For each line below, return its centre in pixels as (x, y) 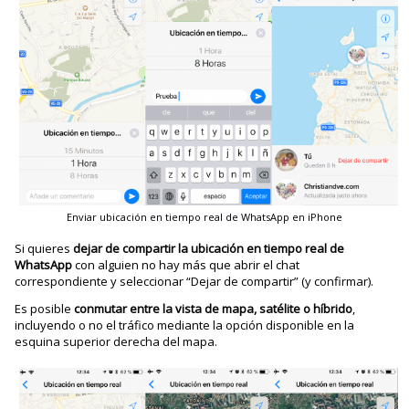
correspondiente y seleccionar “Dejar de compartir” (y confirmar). (194, 282)
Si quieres (44, 249)
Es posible (45, 309)
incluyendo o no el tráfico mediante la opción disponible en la (185, 325)
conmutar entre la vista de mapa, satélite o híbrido (214, 309)
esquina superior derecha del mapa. (116, 342)
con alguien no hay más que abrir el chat (186, 265)
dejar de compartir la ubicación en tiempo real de (209, 249)
